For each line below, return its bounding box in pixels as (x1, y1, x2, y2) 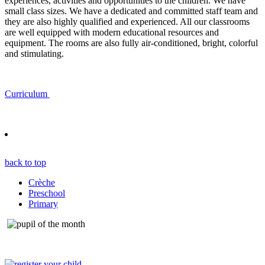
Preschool (28, 188, 65, 198)
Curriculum (5, 88, 50, 99)
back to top (5, 157, 46, 167)
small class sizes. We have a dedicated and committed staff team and (5, 5, 258, 16)
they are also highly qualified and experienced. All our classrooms (5, 16, 250, 27)
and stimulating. (5, 48, 64, 59)
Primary (28, 198, 58, 209)
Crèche (28, 177, 55, 188)
